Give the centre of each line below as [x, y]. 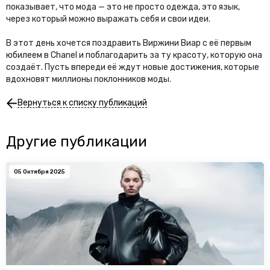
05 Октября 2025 [39, 172]
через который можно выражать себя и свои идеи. [108, 19]
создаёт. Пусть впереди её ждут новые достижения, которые [133, 67]
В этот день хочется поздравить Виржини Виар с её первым [129, 43]
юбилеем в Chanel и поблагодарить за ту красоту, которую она [134, 55]
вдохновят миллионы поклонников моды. [89, 80]
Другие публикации [77, 142]
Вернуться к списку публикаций [82, 103]
